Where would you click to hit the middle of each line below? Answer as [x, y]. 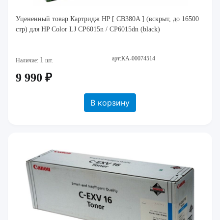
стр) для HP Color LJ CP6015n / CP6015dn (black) [88, 29]
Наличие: [28, 60]
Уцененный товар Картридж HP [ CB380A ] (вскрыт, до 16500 [107, 19]
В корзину [110, 103]
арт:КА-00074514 [134, 58]
